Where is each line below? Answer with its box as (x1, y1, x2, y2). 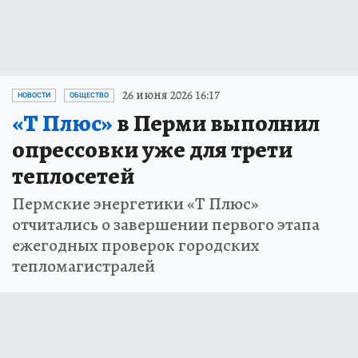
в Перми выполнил (113, 107, 320, 140)
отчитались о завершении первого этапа (12, 213, 320, 237)
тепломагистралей (12, 254, 155, 279)
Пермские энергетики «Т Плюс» (12, 192, 259, 217)
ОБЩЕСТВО (70, 91, 109, 100)
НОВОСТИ (18, 91, 50, 100)
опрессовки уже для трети (12, 133, 292, 166)
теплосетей (12, 160, 134, 193)
